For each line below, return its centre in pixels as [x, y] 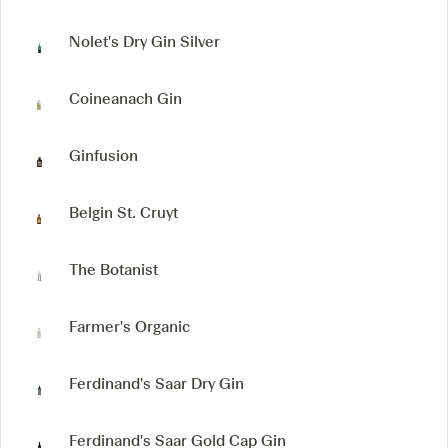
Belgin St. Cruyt [123, 213]
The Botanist [113, 270]
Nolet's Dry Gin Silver [144, 42]
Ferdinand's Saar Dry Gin [156, 384]
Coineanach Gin [125, 99]
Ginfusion [103, 156]
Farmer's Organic [129, 327]
